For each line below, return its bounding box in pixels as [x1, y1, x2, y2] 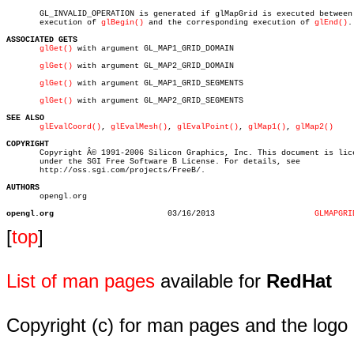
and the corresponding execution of [144, 18, 314, 27]
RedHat [266, 270, 332, 292]
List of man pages [6, 270, 155, 292]
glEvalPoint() [177, 122, 239, 131]
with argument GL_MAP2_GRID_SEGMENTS [73, 96, 243, 105]
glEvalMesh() [111, 122, 168, 131]
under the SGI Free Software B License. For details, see [6, 157, 300, 166]
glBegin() [101, 18, 144, 27]
